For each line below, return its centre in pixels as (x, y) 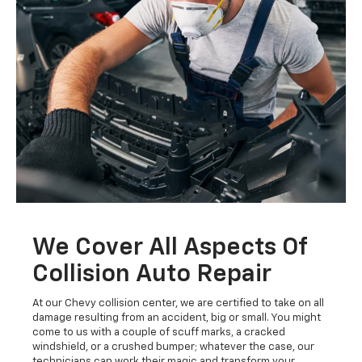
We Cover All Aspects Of (170, 248)
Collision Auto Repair (152, 275)
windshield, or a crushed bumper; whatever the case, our (173, 347)
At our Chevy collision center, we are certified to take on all (178, 304)
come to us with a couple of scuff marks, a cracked (159, 333)
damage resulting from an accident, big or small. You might (177, 318)
